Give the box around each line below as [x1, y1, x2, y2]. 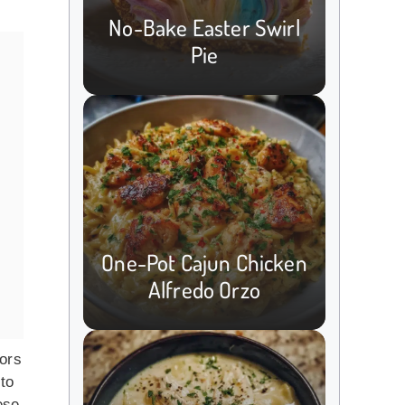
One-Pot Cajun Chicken [101, 247, 307, 277]
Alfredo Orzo [147, 274, 261, 304]
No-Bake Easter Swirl [108, 12, 300, 42]
